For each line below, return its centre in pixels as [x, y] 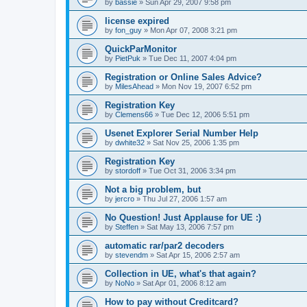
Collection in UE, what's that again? [181, 274]
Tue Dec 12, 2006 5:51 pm [205, 115]
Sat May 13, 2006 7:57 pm [190, 227]
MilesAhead [134, 87]
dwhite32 [130, 143]
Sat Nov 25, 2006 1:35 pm [196, 143]
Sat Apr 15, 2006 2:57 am [198, 255]
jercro [125, 199]
